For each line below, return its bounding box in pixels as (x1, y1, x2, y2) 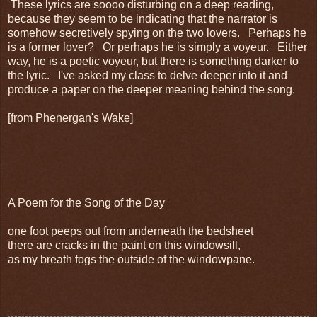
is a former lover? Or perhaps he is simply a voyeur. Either (8, 40, 307, 53)
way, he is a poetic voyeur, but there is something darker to (8, 54, 299, 67)
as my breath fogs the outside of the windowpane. (8, 253, 255, 265)
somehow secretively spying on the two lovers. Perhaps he (8, 26, 306, 39)
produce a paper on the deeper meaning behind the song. (8, 83, 295, 96)
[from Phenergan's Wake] (8, 111, 133, 124)
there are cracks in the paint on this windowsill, (8, 238, 241, 251)
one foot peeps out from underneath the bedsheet (8, 224, 253, 237)
